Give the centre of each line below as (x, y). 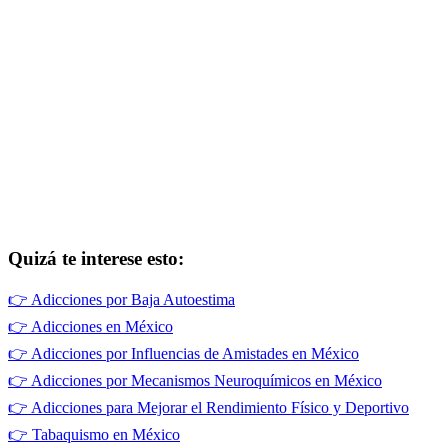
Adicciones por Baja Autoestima (133, 300)
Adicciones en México (102, 327)
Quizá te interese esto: (96, 258)
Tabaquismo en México (106, 435)
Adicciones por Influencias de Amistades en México (195, 354)
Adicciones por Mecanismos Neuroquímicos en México (206, 381)
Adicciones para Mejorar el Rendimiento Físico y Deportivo (220, 408)
